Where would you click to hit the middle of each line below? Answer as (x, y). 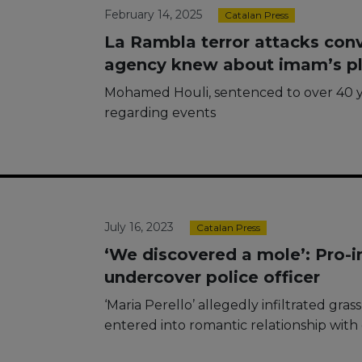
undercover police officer (212, 277)
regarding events (160, 113)
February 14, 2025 (153, 15)
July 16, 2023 (139, 227)
